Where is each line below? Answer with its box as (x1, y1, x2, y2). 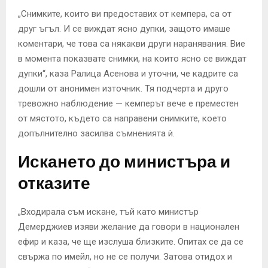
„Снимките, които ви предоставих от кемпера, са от (18, 8, 232, 20)
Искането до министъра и (18, 152, 230, 172)
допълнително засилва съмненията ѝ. (18, 128, 175, 139)
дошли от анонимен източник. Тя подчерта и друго (18, 83, 229, 95)
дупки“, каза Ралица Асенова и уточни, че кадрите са (18, 68, 238, 80)
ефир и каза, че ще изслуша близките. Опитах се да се (18, 236, 243, 248)
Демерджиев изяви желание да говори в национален (18, 221, 239, 233)
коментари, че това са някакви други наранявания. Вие (18, 38, 245, 50)
